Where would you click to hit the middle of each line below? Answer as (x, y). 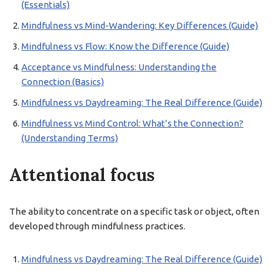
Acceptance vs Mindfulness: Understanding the (119, 67)
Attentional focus (82, 175)
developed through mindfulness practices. (97, 226)
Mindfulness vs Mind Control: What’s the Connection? (132, 123)
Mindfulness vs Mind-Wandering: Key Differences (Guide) (140, 25)
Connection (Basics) (63, 82)
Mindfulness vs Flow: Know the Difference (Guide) (125, 46)
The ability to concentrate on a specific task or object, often (134, 211)
